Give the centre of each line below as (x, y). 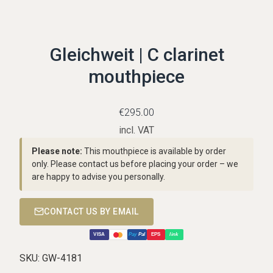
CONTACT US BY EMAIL (91, 211)
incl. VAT (136, 130)
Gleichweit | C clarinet (136, 54)
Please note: (57, 151)
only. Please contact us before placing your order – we (135, 164)
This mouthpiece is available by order (154, 151)
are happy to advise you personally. (99, 176)
